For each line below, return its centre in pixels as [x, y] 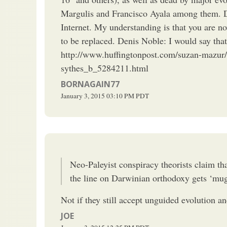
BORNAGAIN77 [90, 84]
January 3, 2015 [83, 96]
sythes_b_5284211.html [105, 68]
